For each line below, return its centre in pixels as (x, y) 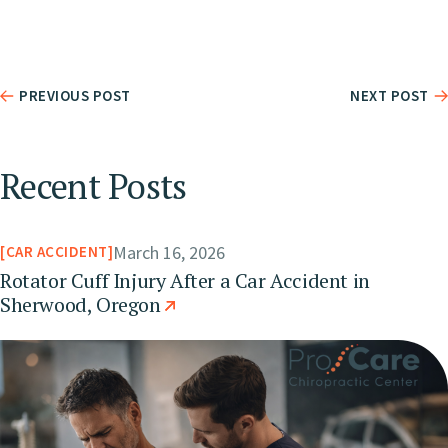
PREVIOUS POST (75, 96)
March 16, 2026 (169, 252)
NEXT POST (389, 96)
